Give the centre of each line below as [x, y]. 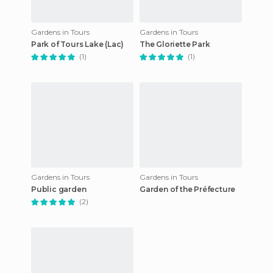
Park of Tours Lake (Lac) [78, 44]
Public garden [59, 189]
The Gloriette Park [175, 44]
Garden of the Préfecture [188, 189]
